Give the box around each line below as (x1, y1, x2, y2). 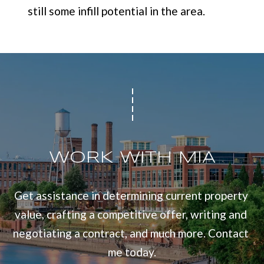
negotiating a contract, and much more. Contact (13, 226, 249, 240)
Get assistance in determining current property (14, 189, 248, 203)
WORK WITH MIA (48, 150, 216, 167)
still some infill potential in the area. (27, 4, 205, 18)
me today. (108, 245, 156, 259)
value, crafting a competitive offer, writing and (15, 207, 247, 222)
